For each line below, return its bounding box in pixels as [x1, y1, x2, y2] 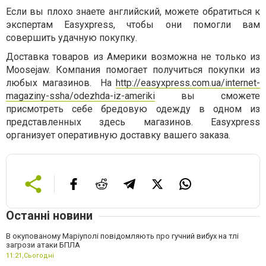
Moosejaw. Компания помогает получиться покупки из [6, 64, 260, 75]
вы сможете [155, 90, 260, 102]
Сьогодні [24, 252, 54, 259]
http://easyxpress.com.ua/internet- [116, 77, 260, 88]
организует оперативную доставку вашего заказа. [6, 129, 230, 141]
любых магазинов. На [6, 77, 116, 88]
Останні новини [6, 208, 93, 223]
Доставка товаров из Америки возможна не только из [6, 51, 260, 62]
